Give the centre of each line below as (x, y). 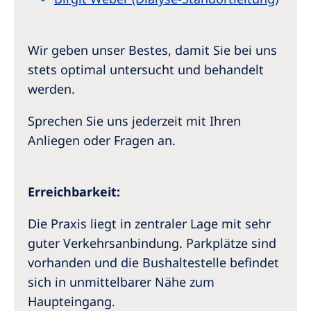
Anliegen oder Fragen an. (102, 140)
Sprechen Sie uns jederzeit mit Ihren (134, 121)
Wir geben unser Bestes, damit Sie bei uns (152, 50)
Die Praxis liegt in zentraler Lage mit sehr (149, 224)
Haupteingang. (72, 301)
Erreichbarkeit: (74, 192)
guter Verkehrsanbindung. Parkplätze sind (152, 243)
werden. (51, 89)
